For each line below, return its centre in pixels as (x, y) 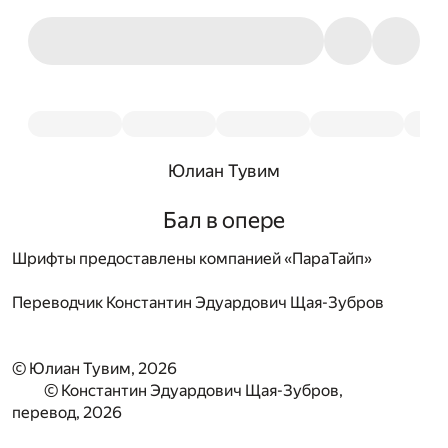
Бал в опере (224, 220)
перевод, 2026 (67, 413)
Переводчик (57, 303)
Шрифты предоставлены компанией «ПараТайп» (192, 259)
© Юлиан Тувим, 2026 (94, 369)
